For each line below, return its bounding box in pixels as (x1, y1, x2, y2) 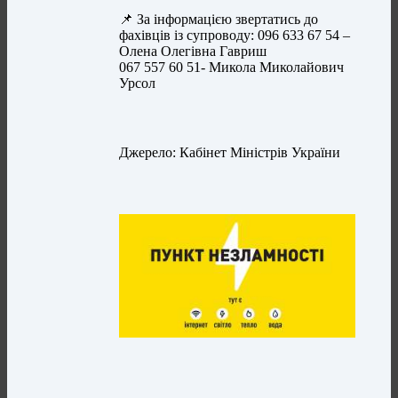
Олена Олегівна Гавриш (119, 44, 267, 60)
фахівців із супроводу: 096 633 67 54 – (119, 28, 351, 44)
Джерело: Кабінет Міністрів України (119, 145, 341, 161)
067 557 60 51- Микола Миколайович (119, 60, 345, 76)
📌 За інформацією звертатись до (119, 12, 319, 28)
